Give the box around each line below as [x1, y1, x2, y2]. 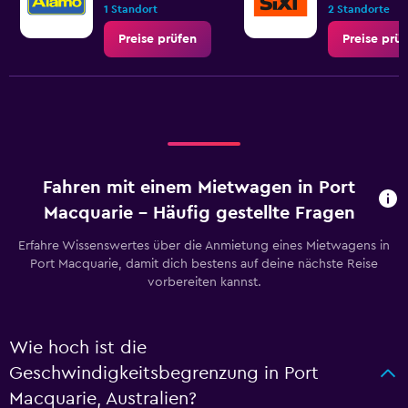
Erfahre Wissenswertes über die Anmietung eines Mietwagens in [18, 240, 390, 252]
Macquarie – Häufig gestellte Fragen [43, 204, 355, 222]
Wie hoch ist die [9, 339, 147, 357]
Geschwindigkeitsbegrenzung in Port [9, 364, 319, 382]
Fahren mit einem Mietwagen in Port [43, 178, 356, 197]
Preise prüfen [118, 33, 197, 46]
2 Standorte [328, 4, 390, 15]
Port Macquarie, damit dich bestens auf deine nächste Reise [30, 258, 378, 270]
